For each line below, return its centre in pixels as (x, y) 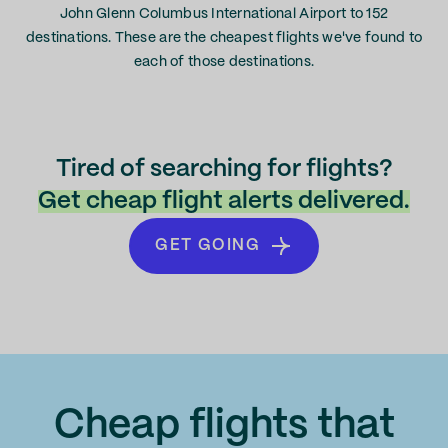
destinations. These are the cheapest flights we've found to (224, 38)
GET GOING (208, 245)
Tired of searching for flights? (224, 169)
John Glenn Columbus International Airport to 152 (224, 14)
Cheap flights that (224, 426)
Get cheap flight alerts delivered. (224, 201)
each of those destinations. (224, 62)
